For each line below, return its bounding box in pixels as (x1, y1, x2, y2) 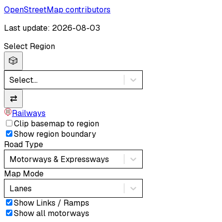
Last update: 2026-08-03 (4, 23, 100, 34)
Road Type (4, 139, 43, 150)
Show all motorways (14, 208, 89, 219)
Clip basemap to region (14, 118, 99, 129)
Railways (12, 108, 46, 119)
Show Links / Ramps (14, 198, 89, 209)
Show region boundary (14, 129, 96, 140)
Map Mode (4, 168, 44, 179)
